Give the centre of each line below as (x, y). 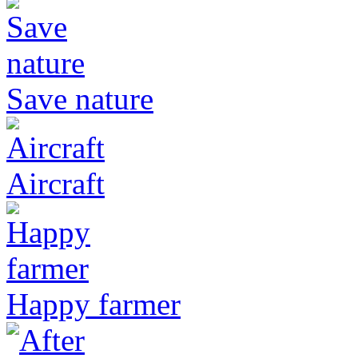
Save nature (80, 98)
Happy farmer (93, 304)
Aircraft (56, 183)
